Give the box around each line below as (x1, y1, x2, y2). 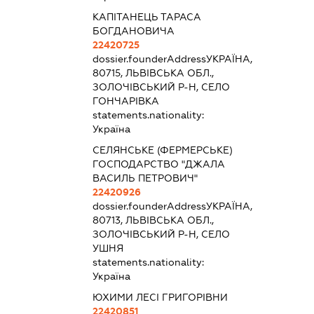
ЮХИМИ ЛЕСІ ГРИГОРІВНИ (92, 291, 228, 303)
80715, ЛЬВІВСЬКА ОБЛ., (92, 67, 214, 78)
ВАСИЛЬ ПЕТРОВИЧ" (92, 172, 198, 184)
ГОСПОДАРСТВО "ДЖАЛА (92, 158, 225, 170)
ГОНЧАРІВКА (92, 95, 159, 107)
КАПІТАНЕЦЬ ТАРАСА (92, 11, 201, 22)
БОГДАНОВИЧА (92, 25, 175, 36)
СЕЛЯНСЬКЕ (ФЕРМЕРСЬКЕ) (92, 144, 233, 156)
